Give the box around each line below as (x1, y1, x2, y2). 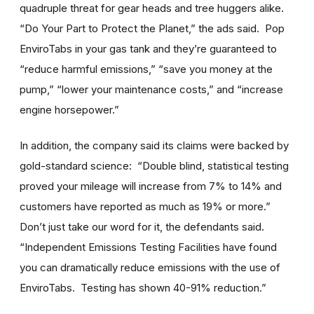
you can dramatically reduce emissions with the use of (20, 260, 280, 274)
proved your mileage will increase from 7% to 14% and (20, 179, 282, 193)
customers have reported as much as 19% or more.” (20, 199, 273, 213)
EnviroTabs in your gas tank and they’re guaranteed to (20, 41, 277, 55)
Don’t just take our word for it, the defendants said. (20, 219, 267, 233)
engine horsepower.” (20, 102, 119, 116)
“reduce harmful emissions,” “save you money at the (20, 62, 273, 76)
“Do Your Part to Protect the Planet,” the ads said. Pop (20, 21, 285, 35)
